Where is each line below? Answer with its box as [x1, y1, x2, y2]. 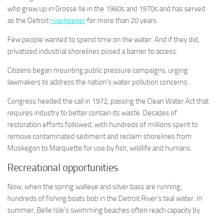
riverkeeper [50, 16, 86, 25]
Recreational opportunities [7, 162, 119, 174]
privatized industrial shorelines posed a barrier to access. [7, 47, 177, 56]
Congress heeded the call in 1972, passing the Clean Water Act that [7, 97, 209, 106]
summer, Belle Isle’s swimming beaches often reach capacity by [7, 206, 200, 215]
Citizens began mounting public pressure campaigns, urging [7, 66, 188, 75]
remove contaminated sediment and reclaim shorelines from [7, 132, 192, 141]
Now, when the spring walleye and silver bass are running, [7, 182, 182, 192]
